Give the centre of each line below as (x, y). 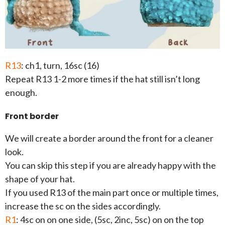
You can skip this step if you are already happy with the (110, 165)
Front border (32, 117)
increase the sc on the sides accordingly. (83, 206)
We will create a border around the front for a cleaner (109, 138)
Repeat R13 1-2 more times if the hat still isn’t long (102, 79)
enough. (21, 93)
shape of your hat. (40, 179)
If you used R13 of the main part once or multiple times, (112, 193)
